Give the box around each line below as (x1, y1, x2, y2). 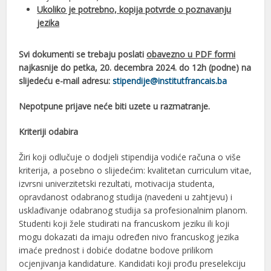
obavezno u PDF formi (146, 48, 236, 60)
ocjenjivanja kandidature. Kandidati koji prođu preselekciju (19, 258, 246, 270)
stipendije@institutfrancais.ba (113, 75, 227, 87)
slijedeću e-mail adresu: (19, 75, 111, 87)
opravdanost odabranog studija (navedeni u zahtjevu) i (19, 191, 233, 203)
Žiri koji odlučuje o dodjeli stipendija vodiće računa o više (19, 151, 241, 163)
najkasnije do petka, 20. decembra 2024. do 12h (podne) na (19, 62, 252, 74)
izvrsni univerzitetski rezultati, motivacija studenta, (19, 178, 215, 190)
